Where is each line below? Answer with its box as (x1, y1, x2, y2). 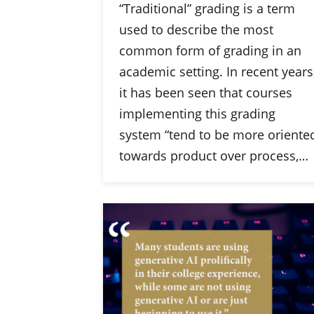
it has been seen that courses (118, 84, 292, 101)
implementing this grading (118, 105, 275, 122)
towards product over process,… (118, 147, 308, 164)
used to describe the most (118, 21, 273, 38)
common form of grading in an (118, 42, 301, 59)
